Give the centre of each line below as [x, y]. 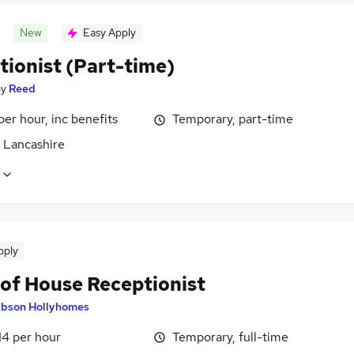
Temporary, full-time [230, 337]
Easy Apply [109, 33]
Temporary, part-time [233, 119]
